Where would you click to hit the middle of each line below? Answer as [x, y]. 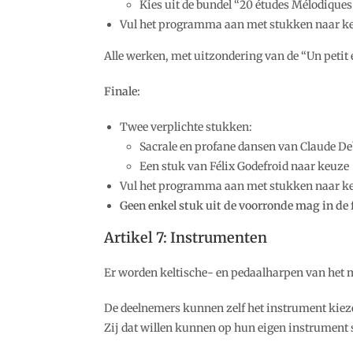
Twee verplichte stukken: [186, 127]
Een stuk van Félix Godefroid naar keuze [244, 166]
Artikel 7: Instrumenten [186, 238]
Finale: [122, 91]
